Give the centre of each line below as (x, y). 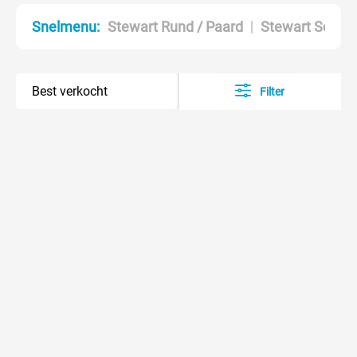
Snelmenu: (66, 27)
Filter (272, 92)
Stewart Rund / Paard (175, 26)
